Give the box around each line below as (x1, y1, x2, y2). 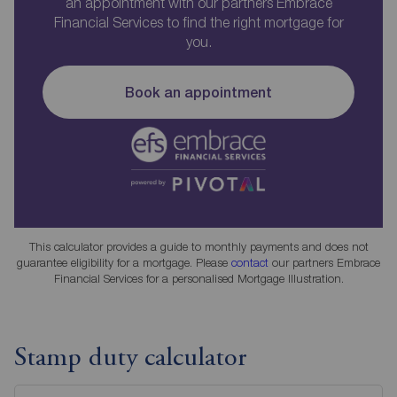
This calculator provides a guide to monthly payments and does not (28, 238, 369, 253)
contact (231, 254, 269, 269)
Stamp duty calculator (14, 345, 247, 372)
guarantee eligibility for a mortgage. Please (17, 254, 231, 269)
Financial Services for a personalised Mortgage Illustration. (53, 270, 344, 285)
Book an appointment (125, 83, 272, 101)
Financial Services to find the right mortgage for (53, 14, 344, 31)
